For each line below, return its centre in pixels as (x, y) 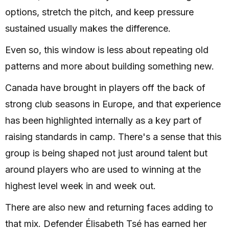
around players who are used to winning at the (103, 170)
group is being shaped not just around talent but (106, 153)
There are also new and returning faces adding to (109, 208)
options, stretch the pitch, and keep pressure (99, 12)
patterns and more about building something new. (110, 66)
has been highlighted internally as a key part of (104, 121)
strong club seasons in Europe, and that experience (113, 104)
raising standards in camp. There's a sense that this (113, 137)
